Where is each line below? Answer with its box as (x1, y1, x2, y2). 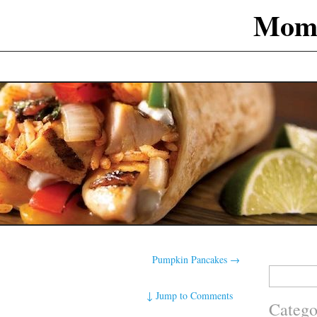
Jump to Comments (156, 288, 234, 302)
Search (267, 265, 291, 277)
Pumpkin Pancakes (152, 253, 231, 266)
